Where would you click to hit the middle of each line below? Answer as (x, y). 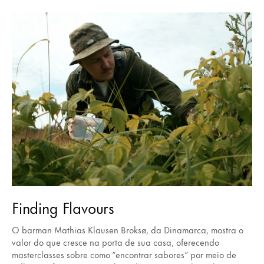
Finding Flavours (63, 207)
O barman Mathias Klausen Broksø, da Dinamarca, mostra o (128, 230)
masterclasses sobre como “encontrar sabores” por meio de (124, 255)
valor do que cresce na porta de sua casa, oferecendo (115, 242)
